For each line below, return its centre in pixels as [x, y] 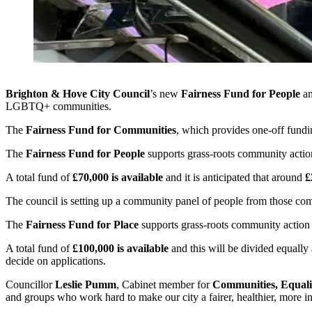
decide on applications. [56, 261]
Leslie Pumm [86, 285]
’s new [165, 94]
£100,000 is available [120, 249]
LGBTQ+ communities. [58, 107]
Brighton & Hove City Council [78, 94]
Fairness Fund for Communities [101, 130]
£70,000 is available [118, 178]
